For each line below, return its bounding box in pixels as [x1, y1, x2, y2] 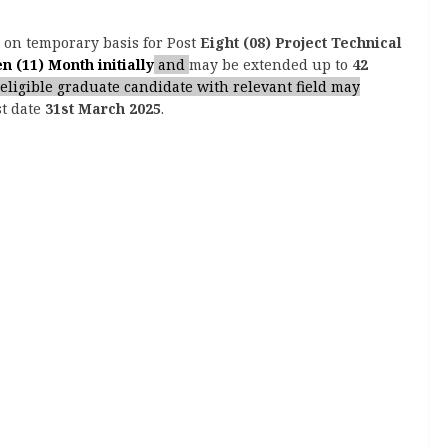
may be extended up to [189, 55, 352, 74]
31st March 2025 [45, 99, 161, 118]
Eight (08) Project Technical [200, 33, 402, 52]
